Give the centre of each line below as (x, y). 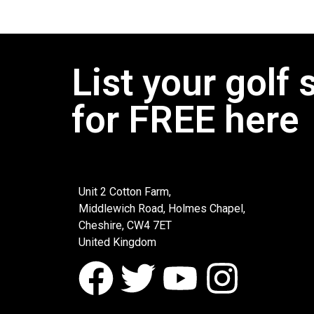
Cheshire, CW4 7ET (125, 225)
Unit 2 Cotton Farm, (125, 191)
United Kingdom (117, 242)
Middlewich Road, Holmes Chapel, (162, 208)
